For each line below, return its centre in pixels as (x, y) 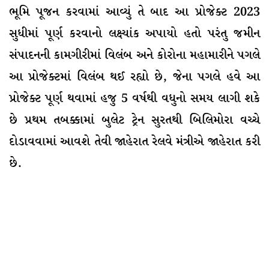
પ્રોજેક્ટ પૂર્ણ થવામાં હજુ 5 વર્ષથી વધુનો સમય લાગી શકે (134, 98)
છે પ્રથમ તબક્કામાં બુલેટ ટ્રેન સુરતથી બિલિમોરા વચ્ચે (134, 120)
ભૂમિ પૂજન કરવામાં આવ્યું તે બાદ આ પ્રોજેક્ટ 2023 (134, 12)
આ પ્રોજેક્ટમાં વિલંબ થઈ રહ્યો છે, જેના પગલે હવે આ (134, 77)
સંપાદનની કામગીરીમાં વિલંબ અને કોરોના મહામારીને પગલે (134, 55)
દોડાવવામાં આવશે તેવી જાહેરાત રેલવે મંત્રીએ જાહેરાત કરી (134, 142)
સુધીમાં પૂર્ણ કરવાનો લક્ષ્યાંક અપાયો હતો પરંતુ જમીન (134, 34)
